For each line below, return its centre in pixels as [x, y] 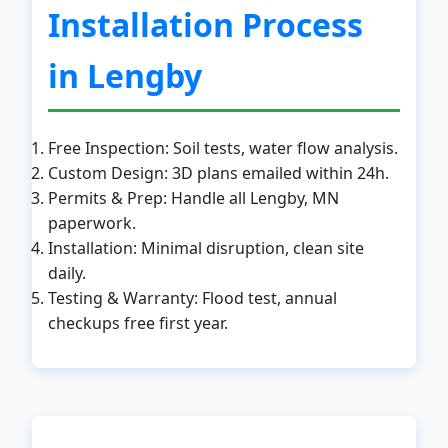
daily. [67, 273]
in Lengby [125, 75]
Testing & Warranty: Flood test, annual [192, 298]
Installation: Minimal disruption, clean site [206, 248]
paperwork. [92, 223]
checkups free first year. [138, 323]
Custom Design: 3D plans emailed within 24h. [218, 173]
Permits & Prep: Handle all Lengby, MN [193, 198]
